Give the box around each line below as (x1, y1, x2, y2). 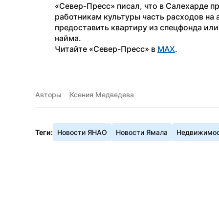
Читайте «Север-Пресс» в (55, 44, 157, 54)
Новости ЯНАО (57, 128, 107, 136)
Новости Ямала (116, 128, 168, 136)
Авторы (35, 90, 62, 99)
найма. (55, 33, 81, 43)
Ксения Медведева (70, 90, 134, 99)
